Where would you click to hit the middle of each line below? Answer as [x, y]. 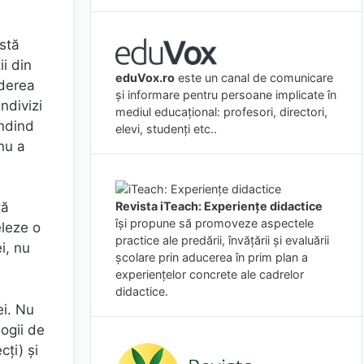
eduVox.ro [145, 77]
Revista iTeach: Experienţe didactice [219, 206]
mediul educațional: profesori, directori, [221, 111]
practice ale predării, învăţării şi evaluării [222, 240]
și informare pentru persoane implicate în [226, 94]
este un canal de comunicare [254, 77]
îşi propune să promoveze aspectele [214, 223]
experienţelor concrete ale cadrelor [210, 274]
